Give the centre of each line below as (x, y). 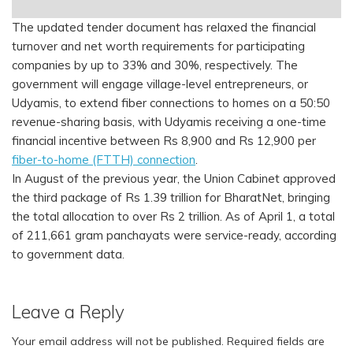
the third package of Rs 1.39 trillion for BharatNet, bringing (171, 198)
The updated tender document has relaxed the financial (164, 28)
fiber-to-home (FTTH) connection (104, 160)
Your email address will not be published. (118, 342)
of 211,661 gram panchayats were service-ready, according (174, 236)
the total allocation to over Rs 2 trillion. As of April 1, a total (173, 217)
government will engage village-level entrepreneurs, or (160, 84)
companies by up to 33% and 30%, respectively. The (155, 65)
